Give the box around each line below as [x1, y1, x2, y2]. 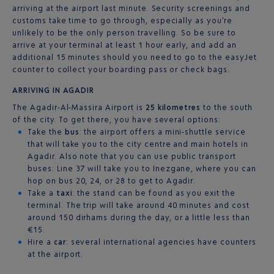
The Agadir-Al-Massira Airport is [12, 103, 143, 112]
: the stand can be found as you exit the [72, 188, 235, 198]
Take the [28, 127, 65, 136]
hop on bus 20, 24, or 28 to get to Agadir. [28, 176, 196, 185]
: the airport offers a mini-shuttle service [79, 127, 246, 136]
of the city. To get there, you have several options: [12, 115, 221, 124]
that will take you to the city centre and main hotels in [28, 139, 248, 149]
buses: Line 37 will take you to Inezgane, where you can [28, 164, 256, 173]
